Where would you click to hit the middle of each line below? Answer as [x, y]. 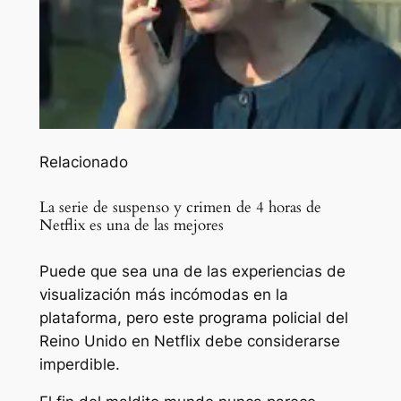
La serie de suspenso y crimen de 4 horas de [180, 207]
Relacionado [83, 162]
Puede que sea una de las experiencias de [192, 271]
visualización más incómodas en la [163, 294]
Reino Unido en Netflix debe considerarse [189, 341]
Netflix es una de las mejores [131, 225]
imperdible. [79, 364]
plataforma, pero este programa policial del [193, 317]
